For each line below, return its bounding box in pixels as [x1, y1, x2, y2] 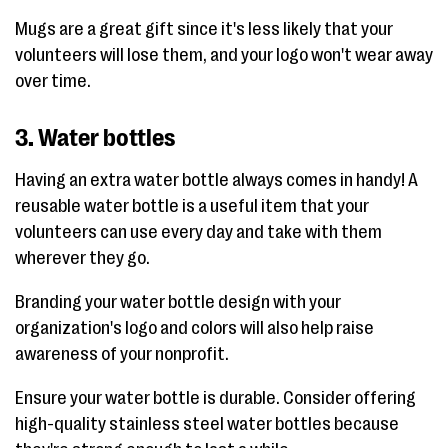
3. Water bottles [15, 123, 175, 152]
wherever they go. [15, 247, 150, 268]
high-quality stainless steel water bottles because [15, 413, 399, 434]
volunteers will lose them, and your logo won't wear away [15, 44, 433, 65]
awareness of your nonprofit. [15, 343, 229, 364]
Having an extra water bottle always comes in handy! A [15, 169, 418, 190]
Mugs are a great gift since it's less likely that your [15, 18, 393, 39]
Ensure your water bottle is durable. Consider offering [15, 387, 416, 408]
